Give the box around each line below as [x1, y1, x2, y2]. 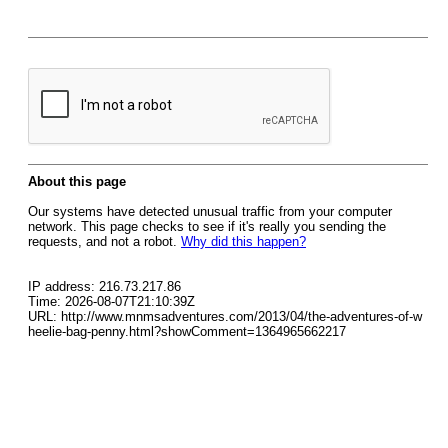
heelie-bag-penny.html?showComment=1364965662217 [28, 324, 346, 339]
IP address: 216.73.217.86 [28, 279, 181, 294]
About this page [28, 174, 126, 189]
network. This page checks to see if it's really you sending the [28, 219, 386, 234]
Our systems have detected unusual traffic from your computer [28, 204, 392, 219]
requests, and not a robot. [28, 234, 181, 249]
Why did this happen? [181, 234, 306, 249]
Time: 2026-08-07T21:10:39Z [28, 294, 195, 309]
